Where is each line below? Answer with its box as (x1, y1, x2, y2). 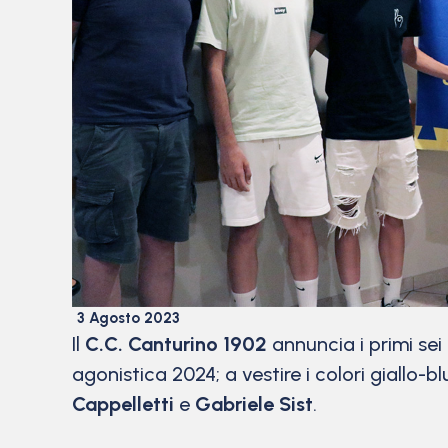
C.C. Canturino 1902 (85, 331, 267, 356)
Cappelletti (72, 391, 174, 416)
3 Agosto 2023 (77, 308, 180, 327)
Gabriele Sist (195, 391, 313, 416)
